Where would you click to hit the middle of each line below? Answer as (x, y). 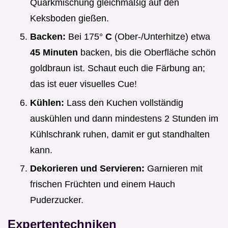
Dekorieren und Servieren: (89, 169)
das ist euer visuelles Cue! (83, 84)
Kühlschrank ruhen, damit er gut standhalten (120, 134)
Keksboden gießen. (69, 18)
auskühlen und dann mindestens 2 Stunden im (124, 118)
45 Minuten (55, 53)
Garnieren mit (175, 169)
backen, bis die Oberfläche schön (148, 53)
